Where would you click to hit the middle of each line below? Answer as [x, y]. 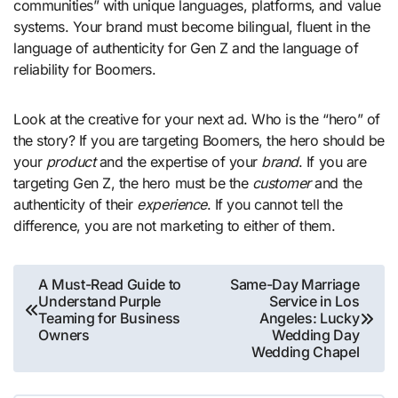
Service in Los [314, 302]
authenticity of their [76, 205]
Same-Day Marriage [295, 285]
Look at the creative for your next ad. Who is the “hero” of [197, 119]
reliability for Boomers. [85, 70]
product [71, 162]
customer [281, 183]
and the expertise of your [179, 162]
